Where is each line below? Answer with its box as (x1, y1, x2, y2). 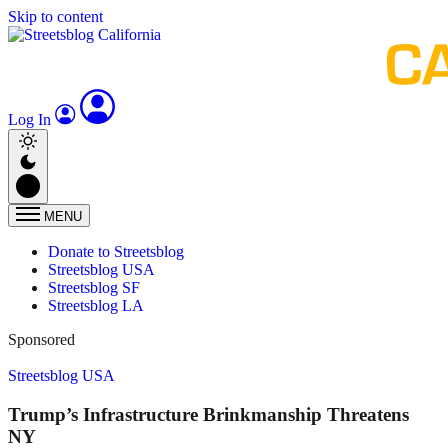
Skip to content (8, 8, 103, 25)
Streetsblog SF (48, 279, 140, 296)
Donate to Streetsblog (48, 243, 184, 260)
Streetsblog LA (48, 297, 144, 314)
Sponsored (8, 331, 75, 348)
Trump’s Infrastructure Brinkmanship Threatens (8, 403, 409, 425)
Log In (8, 111, 55, 128)
